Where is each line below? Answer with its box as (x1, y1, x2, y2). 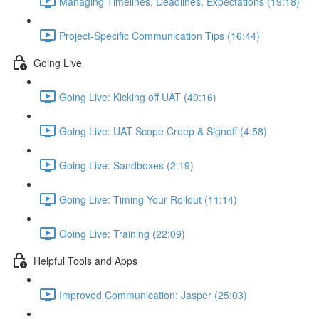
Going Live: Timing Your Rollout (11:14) (59, 192, 237, 206)
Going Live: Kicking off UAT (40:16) (59, 89, 216, 104)
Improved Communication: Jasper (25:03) (59, 287, 247, 302)
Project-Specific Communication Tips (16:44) (59, 28, 260, 43)
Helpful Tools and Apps (33, 253, 137, 268)
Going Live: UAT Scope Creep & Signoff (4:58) (59, 123, 267, 138)
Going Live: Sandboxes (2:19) (59, 157, 194, 172)
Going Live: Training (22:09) (59, 226, 185, 241)
